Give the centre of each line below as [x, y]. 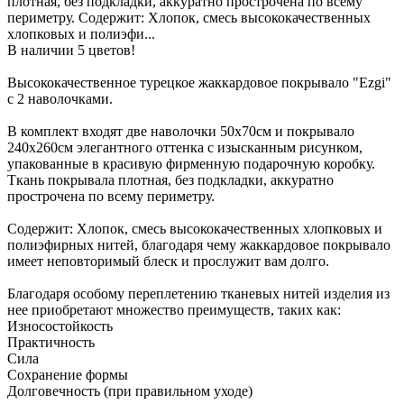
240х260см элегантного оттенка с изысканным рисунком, [185, 147]
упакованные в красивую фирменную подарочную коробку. [191, 163]
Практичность [51, 342]
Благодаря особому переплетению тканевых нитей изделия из [198, 293]
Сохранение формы [68, 374]
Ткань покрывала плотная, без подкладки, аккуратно [170, 179]
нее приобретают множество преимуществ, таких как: [174, 309]
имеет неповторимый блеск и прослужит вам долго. [168, 261]
